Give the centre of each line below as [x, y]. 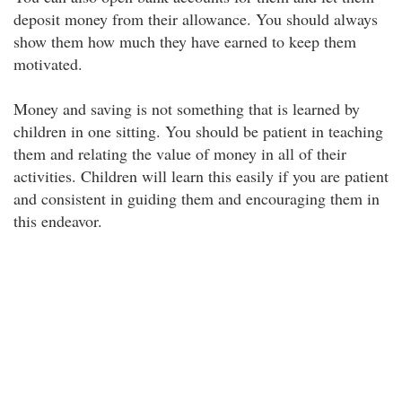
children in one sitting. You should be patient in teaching [198, 131]
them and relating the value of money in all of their [180, 153]
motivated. [48, 64]
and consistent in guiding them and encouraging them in [197, 198]
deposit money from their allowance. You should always [196, 19]
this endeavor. [58, 221]
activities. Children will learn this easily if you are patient [201, 176]
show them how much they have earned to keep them [185, 41]
